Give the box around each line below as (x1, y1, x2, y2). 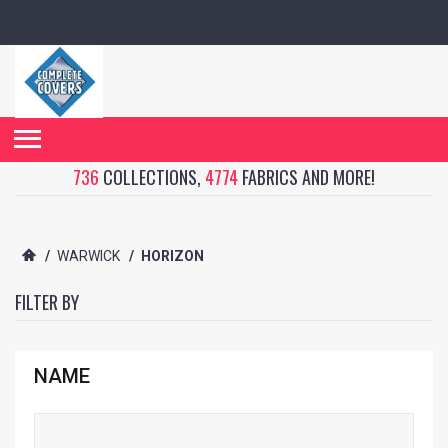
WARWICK (57, 248, 120, 264)
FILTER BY (15, 289, 79, 315)
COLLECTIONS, (99, 164, 205, 190)
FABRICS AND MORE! (238, 164, 375, 190)
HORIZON (141, 248, 204, 264)
